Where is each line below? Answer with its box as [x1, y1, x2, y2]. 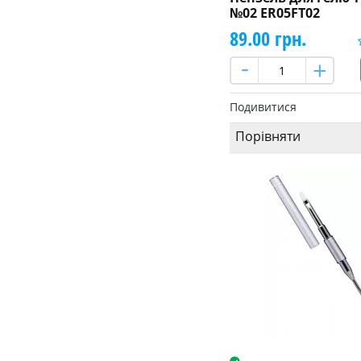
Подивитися [229, 98, 297, 114]
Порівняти [234, 127, 301, 145]
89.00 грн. [229, 24, 306, 52]
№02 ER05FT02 [229, 3, 320, 22]
